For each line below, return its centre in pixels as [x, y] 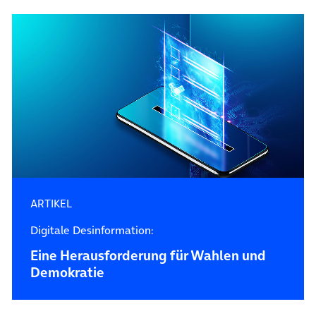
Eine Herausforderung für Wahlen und [148, 255]
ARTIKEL [51, 203]
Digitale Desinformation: [91, 230]
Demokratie [67, 272]
